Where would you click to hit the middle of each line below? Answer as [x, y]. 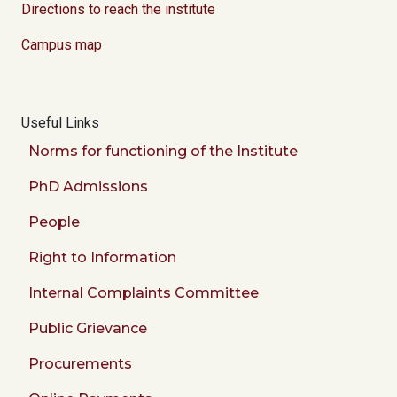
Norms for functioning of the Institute [163, 152]
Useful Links [60, 123]
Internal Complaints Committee [144, 293]
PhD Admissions [88, 187]
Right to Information [102, 258]
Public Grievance [88, 329]
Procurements [80, 364]
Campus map [62, 45]
